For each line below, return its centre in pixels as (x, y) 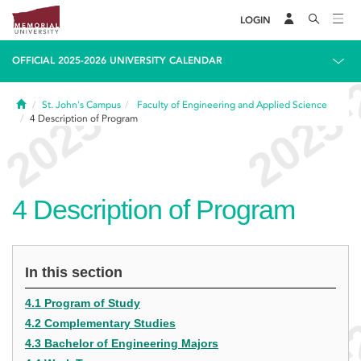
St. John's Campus (81, 105)
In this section (74, 272)
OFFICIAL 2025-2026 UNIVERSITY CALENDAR (117, 60)
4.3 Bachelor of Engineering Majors (122, 343)
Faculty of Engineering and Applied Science (232, 105)
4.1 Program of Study (83, 303)
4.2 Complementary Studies (100, 323)
